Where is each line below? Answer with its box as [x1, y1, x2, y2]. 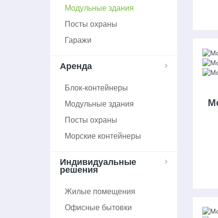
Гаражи [65, 36, 91, 44]
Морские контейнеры [65, 131, 141, 140]
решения [60, 164, 98, 175]
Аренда [60, 61, 92, 71]
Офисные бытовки [65, 203, 132, 212]
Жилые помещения [65, 187, 135, 196]
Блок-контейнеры [65, 83, 128, 92]
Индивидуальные [60, 157, 136, 167]
